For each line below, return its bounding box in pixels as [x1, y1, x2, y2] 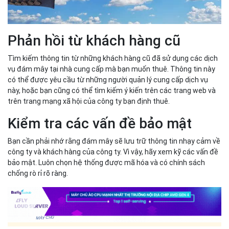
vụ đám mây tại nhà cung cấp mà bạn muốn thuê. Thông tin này [8, 65, 215, 74]
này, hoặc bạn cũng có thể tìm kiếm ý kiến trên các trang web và [8, 86, 216, 95]
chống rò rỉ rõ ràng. [8, 169, 68, 178]
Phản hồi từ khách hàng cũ [8, 32, 180, 50]
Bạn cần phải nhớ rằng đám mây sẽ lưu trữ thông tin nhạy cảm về [8, 137, 220, 146]
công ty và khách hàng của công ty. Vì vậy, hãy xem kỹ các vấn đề [8, 148, 218, 156]
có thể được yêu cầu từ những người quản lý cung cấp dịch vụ [8, 76, 208, 84]
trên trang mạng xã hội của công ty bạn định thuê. [8, 97, 170, 106]
